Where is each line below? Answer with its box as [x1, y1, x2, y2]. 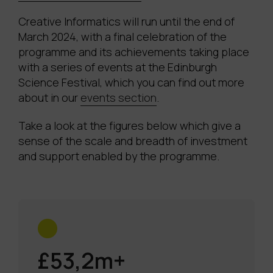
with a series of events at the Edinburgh [18, 60, 217, 75]
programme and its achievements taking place [18, 44, 249, 60]
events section [80, 90, 157, 105]
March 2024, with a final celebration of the [18, 29, 227, 44]
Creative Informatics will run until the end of [18, 14, 235, 29]
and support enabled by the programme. [18, 149, 219, 164]
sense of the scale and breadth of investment [18, 133, 247, 149]
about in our [18, 90, 80, 105]
